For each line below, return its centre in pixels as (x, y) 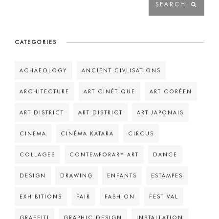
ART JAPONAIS (160, 113)
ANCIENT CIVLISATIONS (121, 71)
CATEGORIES (36, 42)
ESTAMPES (167, 176)
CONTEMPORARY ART (104, 155)
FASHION (120, 197)
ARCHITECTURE (44, 92)
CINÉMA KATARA (87, 134)
